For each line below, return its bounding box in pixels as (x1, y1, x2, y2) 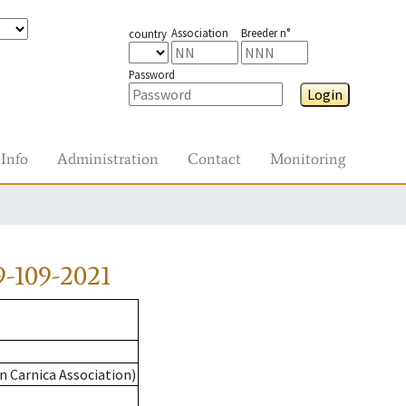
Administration (57, 149, 159, 169)
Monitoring (270, 149, 345, 169)
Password (128, 67, 175, 82)
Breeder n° (240, 25, 290, 40)
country (128, 26, 167, 41)
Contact (188, 149, 241, 169)
